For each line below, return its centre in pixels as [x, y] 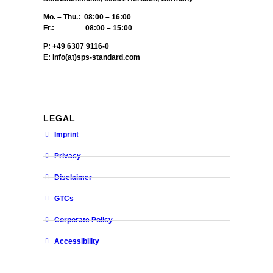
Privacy [67, 156]
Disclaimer [73, 177]
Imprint [66, 134]
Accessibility [76, 241]
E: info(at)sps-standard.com [92, 57]
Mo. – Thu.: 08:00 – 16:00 [87, 17]
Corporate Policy [83, 220]
